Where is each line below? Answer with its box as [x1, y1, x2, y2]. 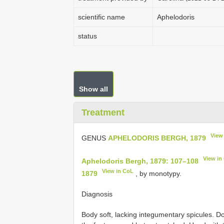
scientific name [78, 13, 125, 21]
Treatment [81, 107, 124, 117]
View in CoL [102, 168, 134, 174]
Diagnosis [81, 189, 112, 198]
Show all [79, 85, 108, 93]
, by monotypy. [133, 169, 182, 177]
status [78, 32, 97, 40]
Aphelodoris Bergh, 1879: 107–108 [81, 156, 198, 165]
